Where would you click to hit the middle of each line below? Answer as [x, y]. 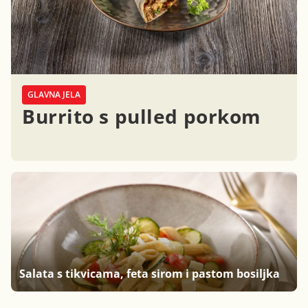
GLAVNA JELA [54, 95]
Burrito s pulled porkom [142, 117]
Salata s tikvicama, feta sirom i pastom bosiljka [150, 273]
